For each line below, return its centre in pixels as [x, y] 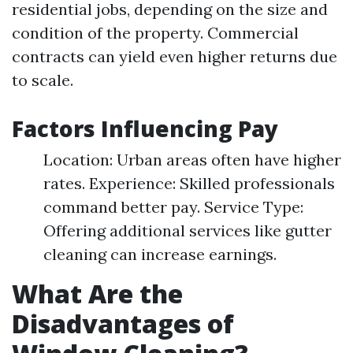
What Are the [97, 294]
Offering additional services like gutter [188, 230]
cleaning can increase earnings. [160, 254]
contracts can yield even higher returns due [175, 56]
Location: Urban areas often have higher [192, 160]
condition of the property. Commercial [155, 33]
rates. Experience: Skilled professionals [189, 183]
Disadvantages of [123, 323]
